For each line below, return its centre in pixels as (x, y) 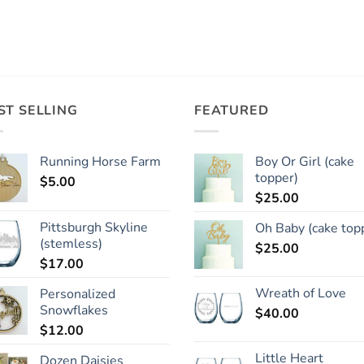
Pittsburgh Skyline (94, 227)
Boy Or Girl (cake (305, 161)
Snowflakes (74, 310)
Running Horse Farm (100, 161)
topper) (277, 178)
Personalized (78, 294)
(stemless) (71, 243)
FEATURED (232, 111)
